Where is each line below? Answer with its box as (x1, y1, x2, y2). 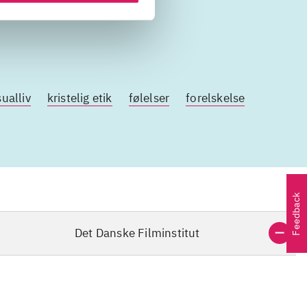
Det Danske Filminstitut (74, 225, 200, 241)
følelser (128, 90, 170, 106)
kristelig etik (47, 90, 112, 106)
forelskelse (186, 90, 245, 106)
